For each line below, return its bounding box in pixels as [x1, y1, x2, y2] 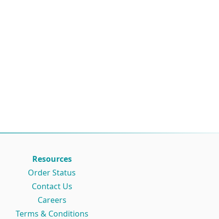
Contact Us [31, 180, 72, 192]
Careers [37, 194, 66, 205]
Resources [32, 153, 72, 164]
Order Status [28, 167, 76, 178]
